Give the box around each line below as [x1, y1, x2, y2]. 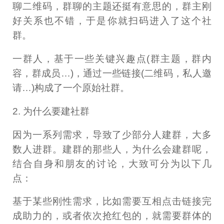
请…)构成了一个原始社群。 [12, 82, 130, 93]
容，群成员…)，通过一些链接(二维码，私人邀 [12, 67, 211, 78]
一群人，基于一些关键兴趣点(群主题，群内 [12, 53, 211, 64]
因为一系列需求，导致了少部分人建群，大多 [12, 129, 211, 140]
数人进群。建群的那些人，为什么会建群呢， [12, 143, 211, 154]
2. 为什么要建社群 [12, 105, 90, 116]
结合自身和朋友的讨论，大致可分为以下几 [12, 158, 211, 169]
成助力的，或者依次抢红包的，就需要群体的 [12, 210, 211, 221]
